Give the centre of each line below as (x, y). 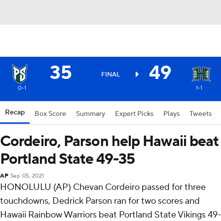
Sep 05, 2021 (27, 176)
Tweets (201, 114)
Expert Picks (134, 114)
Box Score (50, 114)
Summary (91, 114)
